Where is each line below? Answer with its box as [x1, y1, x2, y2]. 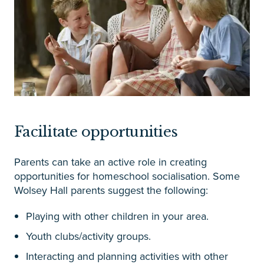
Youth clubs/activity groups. [26, 229, 151, 244]
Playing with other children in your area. [26, 209, 209, 224]
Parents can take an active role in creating [14, 154, 207, 170]
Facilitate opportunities [14, 123, 177, 141]
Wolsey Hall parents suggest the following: [14, 183, 208, 198]
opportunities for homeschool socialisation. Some [14, 169, 240, 184]
